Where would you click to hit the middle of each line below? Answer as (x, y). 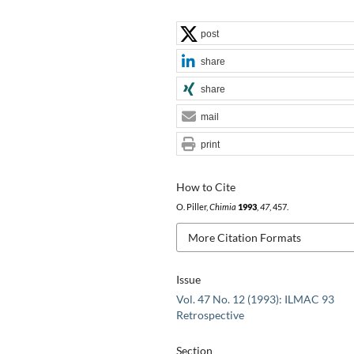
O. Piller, (192, 207)
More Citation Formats (244, 237)
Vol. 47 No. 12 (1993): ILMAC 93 (255, 299)
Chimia (222, 207)
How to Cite (205, 186)
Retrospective (210, 315)
